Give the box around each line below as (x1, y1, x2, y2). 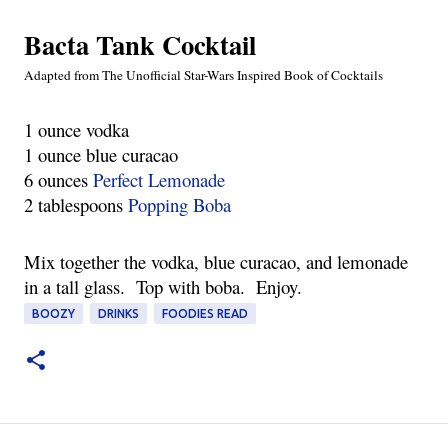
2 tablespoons (24, 192, 128, 217)
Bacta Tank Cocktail (24, 25, 256, 64)
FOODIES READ (162, 307, 248, 320)
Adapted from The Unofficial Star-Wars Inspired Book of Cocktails (24, 66, 383, 84)
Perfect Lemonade (93, 167, 225, 192)
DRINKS (98, 307, 139, 320)
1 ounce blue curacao (24, 142, 178, 167)
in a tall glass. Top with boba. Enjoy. (24, 274, 302, 299)
